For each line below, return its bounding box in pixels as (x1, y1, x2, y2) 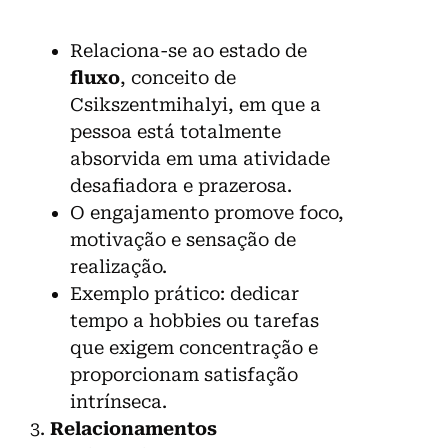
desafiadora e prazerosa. (70, 174, 292, 196)
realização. (70, 255, 167, 277)
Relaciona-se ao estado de (70, 39, 307, 61)
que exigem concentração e (70, 336, 318, 358)
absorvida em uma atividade (70, 147, 330, 169)
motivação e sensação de (70, 228, 296, 250)
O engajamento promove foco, (70, 201, 344, 223)
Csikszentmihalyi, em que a (70, 93, 321, 115)
